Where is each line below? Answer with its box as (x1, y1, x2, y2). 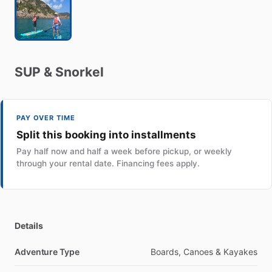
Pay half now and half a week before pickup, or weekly (16, 146, 232, 156)
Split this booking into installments (16, 129, 196, 141)
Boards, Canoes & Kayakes (151, 246, 257, 257)
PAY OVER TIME (16, 114, 75, 122)
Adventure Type (15, 246, 80, 257)
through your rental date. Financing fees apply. (16, 158, 200, 168)
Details (15, 220, 43, 231)
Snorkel (55, 64, 104, 80)
